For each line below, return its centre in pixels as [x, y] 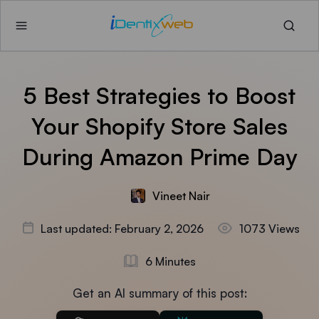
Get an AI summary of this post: [159, 293]
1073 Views [270, 229]
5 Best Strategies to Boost [159, 95]
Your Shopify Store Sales [159, 126]
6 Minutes [170, 261]
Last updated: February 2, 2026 [122, 229]
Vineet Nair [181, 196]
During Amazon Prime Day [159, 157]
